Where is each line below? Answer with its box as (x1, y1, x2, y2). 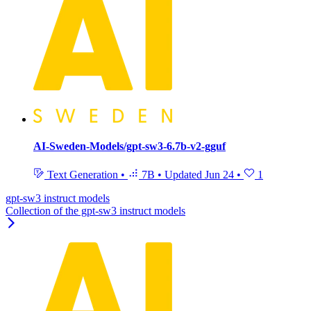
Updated (165, 169, 205, 181)
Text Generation (44, 169, 121, 181)
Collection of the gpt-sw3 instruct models (6, 205, 185, 217)
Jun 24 (205, 169, 234, 181)
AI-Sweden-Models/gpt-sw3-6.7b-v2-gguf (33, 140, 226, 152)
